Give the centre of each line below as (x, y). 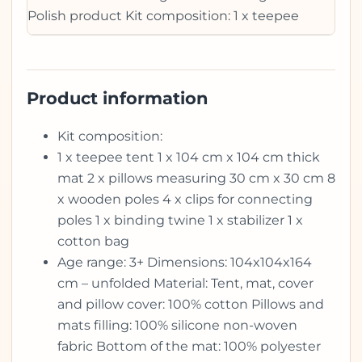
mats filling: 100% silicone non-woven (177, 325)
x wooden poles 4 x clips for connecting (185, 199)
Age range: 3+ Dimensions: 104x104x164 (185, 262)
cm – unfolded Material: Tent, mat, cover (185, 283)
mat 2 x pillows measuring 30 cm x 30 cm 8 (196, 178)
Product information (118, 98)
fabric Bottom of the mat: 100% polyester (189, 346)
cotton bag (93, 241)
